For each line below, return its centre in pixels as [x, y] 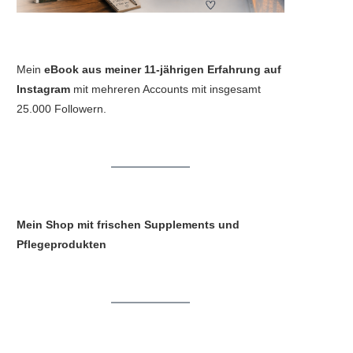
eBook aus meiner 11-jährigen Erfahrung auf [163, 69]
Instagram [43, 89]
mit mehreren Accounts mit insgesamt [165, 89]
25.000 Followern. [61, 108]
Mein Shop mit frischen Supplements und [128, 224]
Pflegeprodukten [61, 244]
